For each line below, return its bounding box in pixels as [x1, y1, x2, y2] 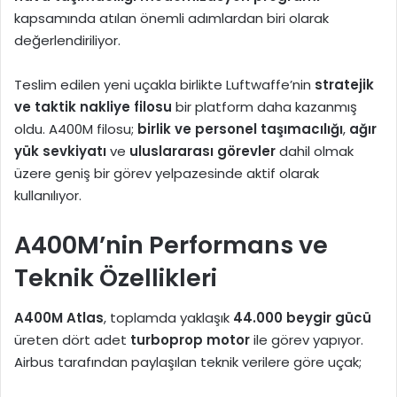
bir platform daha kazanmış [172, 97, 357, 117]
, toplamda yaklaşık [104, 307, 233, 327]
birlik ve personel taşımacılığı [137, 120, 343, 139]
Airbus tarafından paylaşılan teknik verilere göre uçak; [14, 352, 362, 371]
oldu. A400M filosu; [14, 120, 137, 139]
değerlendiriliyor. [14, 31, 121, 51]
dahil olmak [276, 142, 354, 161]
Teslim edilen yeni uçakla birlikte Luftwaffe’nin [14, 75, 315, 95]
